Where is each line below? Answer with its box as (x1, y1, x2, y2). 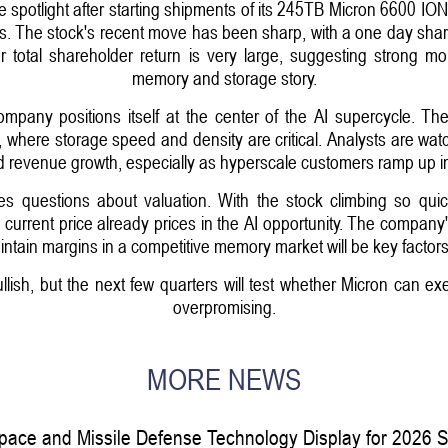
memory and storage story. (131, 65, 317, 89)
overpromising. (172, 294, 276, 318)
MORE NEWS (147, 362, 301, 398)
